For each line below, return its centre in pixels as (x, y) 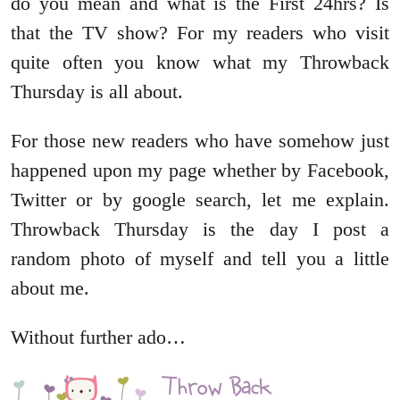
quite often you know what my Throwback (200, 62)
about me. (50, 288)
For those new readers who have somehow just (200, 141)
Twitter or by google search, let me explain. (200, 200)
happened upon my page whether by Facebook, (200, 171)
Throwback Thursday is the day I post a (200, 229)
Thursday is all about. (97, 92)
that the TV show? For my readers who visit (200, 33)
